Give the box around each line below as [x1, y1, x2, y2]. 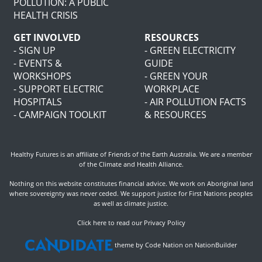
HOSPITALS [13, 95, 62, 109]
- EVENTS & [13, 57, 62, 70]
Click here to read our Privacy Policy [77, 218, 185, 227]
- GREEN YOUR [144, 70, 208, 83]
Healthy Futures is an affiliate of [10, 150, 108, 159]
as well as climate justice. [94, 199, 168, 208]
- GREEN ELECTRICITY [144, 44, 236, 57]
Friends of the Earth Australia [108, 150, 196, 159]
